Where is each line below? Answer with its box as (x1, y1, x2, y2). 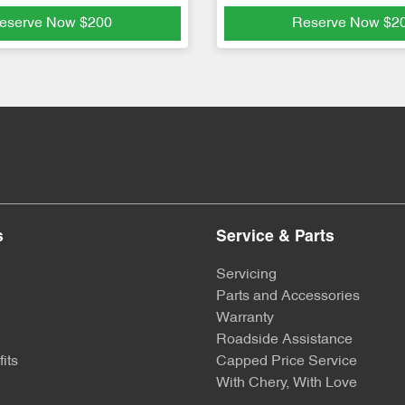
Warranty (216, 311, 274, 326)
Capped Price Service (216, 354, 357, 370)
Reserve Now (292, 16, 384, 32)
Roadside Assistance (216, 333, 353, 348)
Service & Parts (216, 230, 334, 246)
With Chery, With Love (216, 376, 357, 391)
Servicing (216, 268, 277, 283)
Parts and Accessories (216, 289, 360, 305)
